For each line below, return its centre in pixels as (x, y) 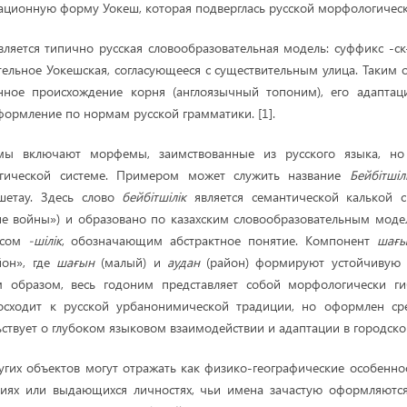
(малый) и (130, 262)
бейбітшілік (154, 197)
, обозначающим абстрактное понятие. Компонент (219, 240)
